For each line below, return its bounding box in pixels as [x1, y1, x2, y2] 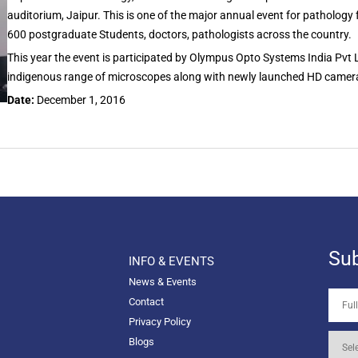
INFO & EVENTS [128, 254, 214, 269]
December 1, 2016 [36, 93, 125, 107]
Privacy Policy [128, 316, 191, 328]
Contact [128, 296, 164, 308]
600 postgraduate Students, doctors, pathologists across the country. [6, 28, 352, 42]
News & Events [128, 276, 197, 288]
